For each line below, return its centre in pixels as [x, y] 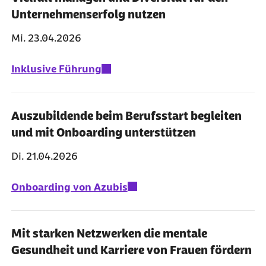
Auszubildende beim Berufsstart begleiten [126, 115]
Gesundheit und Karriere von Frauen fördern [131, 250]
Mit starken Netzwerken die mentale [109, 234]
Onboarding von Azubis [69, 187]
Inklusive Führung [56, 69]
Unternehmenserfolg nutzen [88, 15]
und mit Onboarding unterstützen [103, 132]
